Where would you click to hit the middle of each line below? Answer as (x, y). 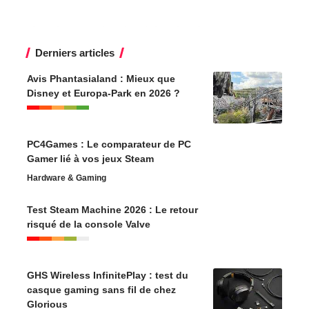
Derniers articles (75, 52)
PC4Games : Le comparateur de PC (109, 144)
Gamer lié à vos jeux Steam (90, 158)
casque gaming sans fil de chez (101, 289)
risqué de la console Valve (89, 224)
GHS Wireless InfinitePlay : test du (108, 275)
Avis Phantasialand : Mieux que (101, 78)
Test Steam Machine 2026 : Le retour (112, 209)
